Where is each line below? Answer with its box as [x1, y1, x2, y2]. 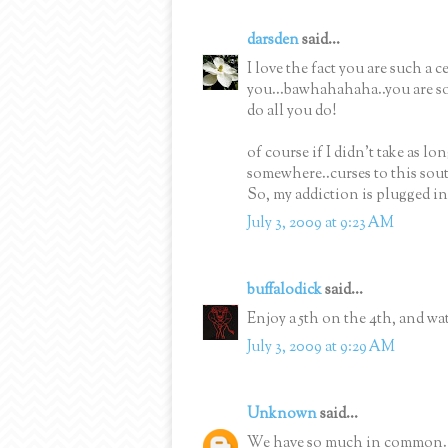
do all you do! [247, 100, 336, 122]
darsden [247, 30, 299, 52]
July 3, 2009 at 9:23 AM [247, 213, 394, 235]
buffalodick [247, 280, 322, 302]
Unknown [247, 404, 317, 426]
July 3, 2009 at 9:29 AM [247, 337, 395, 359]
